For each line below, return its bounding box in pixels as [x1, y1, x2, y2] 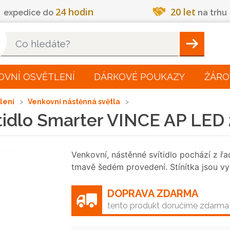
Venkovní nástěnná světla [28, 98, 122, 106]
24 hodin [55, 6, 94, 18]
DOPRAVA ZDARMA [107, 187, 198, 200]
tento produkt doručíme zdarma [107, 201, 229, 210]
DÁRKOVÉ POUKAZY [94, 71, 185, 82]
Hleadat [179, 39, 210, 48]
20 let [170, 6, 196, 18]
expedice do [4, 8, 56, 17]
